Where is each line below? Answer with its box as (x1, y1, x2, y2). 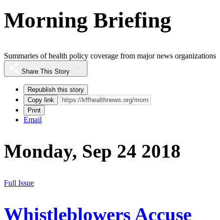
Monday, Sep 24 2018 (4, 140, 181, 162)
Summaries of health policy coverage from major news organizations (4, 52, 216, 60)
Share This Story (22, 68, 70, 76)
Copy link (27, 96, 54, 104)
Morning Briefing (4, 7, 171, 32)
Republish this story (27, 86, 84, 94)
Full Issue (4, 178, 34, 187)
